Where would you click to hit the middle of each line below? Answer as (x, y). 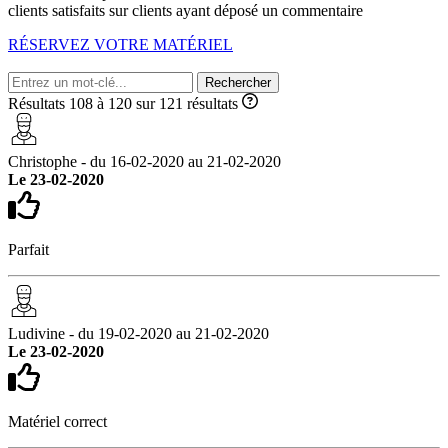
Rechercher (238, 82)
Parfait (28, 249)
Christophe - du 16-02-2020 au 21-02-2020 (144, 161)
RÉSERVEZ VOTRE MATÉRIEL (120, 44)
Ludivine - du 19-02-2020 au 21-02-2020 (138, 333)
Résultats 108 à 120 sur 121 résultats (125, 103)
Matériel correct (57, 421)
